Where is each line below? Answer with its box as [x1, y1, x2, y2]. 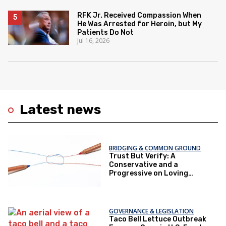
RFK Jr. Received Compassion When [77, 11, 202, 20]
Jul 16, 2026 [77, 36, 110, 45]
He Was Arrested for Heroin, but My [77, 20, 202, 28]
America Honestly [109, 177, 172, 186]
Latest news [20, 102, 101, 118]
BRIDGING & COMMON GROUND [109, 143, 201, 152]
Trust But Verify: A [109, 151, 176, 160]
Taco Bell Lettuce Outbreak [109, 215, 207, 224]
